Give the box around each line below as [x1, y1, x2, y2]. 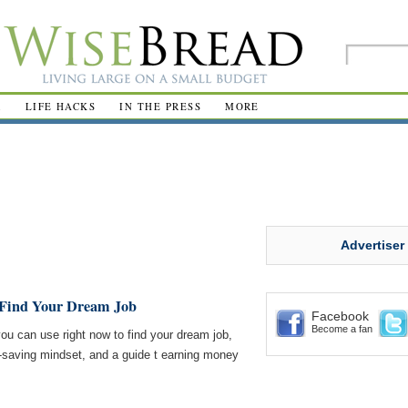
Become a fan [311, 323, 372, 334]
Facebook [311, 309, 369, 323]
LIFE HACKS [25, 99, 97, 113]
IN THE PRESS [119, 99, 202, 113]
